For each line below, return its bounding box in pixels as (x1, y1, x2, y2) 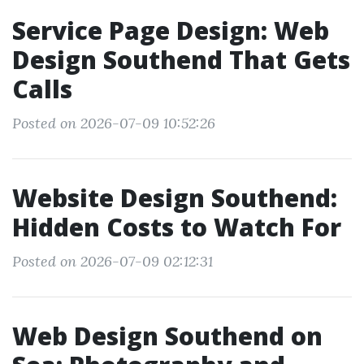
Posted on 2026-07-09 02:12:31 (12, 252, 213, 271)
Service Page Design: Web (12, 14, 329, 47)
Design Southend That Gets (12, 43, 350, 76)
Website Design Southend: (12, 181, 337, 214)
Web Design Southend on (12, 319, 323, 353)
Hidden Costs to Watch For (12, 210, 341, 244)
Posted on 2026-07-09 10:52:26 (12, 114, 215, 132)
